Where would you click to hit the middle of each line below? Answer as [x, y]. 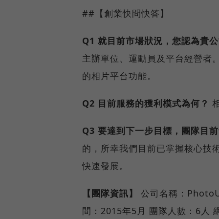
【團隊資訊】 [110, 193]
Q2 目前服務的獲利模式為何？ [146, 103]
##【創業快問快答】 [126, 13]
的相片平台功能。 [119, 76]
